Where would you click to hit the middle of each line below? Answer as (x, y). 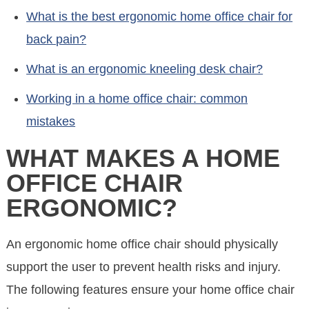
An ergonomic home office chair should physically (142, 245)
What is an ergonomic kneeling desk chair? (145, 69)
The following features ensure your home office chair (151, 290)
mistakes (51, 121)
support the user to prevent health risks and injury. (144, 267)
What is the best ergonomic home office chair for (160, 16)
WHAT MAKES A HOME (143, 158)
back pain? (57, 39)
